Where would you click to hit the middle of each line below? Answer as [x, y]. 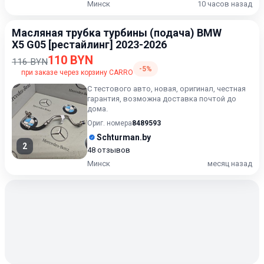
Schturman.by [124, 137]
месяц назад [230, 164]
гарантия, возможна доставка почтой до [162, 99]
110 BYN [70, 60]
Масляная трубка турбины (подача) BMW [117, 33]
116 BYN [30, 62]
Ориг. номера [110, 123]
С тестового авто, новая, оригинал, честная [166, 89]
